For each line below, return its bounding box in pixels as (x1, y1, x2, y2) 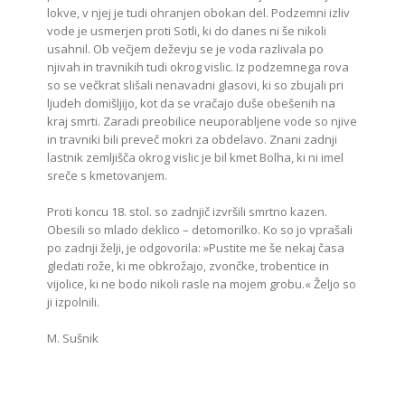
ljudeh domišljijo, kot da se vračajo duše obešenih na (47, 95, 336, 111)
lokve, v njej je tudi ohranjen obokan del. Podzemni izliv (47, 5, 351, 21)
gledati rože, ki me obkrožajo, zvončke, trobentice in (47, 258, 330, 274)
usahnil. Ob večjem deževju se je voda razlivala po (47, 41, 325, 57)
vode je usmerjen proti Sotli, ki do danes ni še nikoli (47, 23, 327, 39)
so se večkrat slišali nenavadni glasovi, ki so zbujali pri (47, 77, 344, 93)
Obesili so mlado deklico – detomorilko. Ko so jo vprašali (47, 221, 353, 238)
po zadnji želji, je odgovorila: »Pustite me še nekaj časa (47, 240, 345, 256)
